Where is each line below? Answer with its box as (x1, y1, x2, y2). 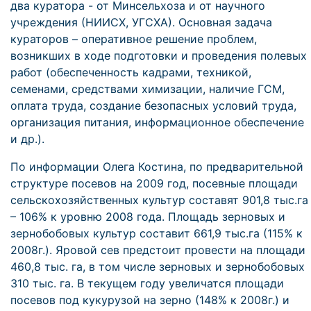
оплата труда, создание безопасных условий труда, (10, 99, 296, 112)
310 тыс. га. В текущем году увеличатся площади (10, 276, 284, 290)
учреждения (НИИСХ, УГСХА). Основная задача (10, 15, 272, 29)
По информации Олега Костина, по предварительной (10, 160, 303, 174)
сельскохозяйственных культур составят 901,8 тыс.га (10, 193, 308, 207)
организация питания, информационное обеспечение (10, 115, 304, 129)
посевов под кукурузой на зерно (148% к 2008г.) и (10, 293, 289, 307)
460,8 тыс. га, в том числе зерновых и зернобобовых (10, 260, 305, 274)
